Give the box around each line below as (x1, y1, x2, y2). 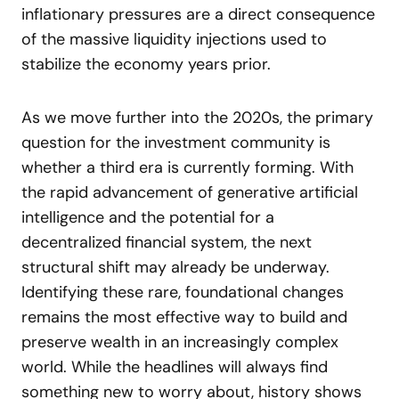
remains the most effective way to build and (21, 306, 347, 328)
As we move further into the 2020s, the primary (21, 107, 373, 128)
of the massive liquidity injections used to (21, 28, 327, 50)
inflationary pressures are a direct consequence (21, 4, 375, 25)
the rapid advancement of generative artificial (21, 182, 358, 203)
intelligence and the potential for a (21, 207, 274, 228)
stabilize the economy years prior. (21, 53, 271, 75)
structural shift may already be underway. (21, 256, 330, 278)
